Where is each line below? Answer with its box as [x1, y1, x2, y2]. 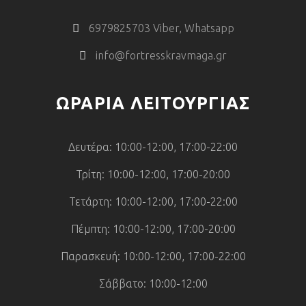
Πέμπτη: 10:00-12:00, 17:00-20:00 [70, 223, 236, 236]
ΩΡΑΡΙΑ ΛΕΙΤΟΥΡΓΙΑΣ [55, 94, 251, 113]
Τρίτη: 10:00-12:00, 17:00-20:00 [76, 168, 230, 181]
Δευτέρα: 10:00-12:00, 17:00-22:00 [68, 141, 238, 154]
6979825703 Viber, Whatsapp [88, 22, 234, 35]
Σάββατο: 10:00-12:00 [98, 277, 208, 290]
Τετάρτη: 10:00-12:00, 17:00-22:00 [68, 195, 238, 208]
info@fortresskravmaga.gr [96, 49, 227, 62]
